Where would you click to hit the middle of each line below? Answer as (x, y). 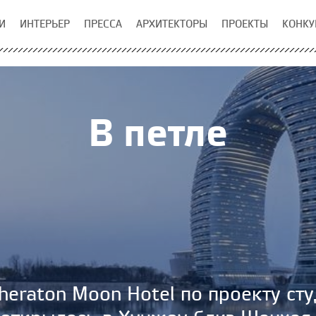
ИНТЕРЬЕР (45, 24)
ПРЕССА (103, 24)
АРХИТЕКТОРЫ (172, 24)
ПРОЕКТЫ (245, 24)
